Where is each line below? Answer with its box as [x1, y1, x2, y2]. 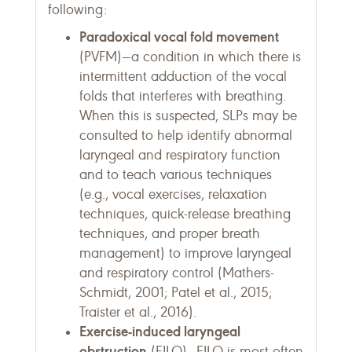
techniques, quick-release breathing [79, 205, 291, 222]
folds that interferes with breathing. [79, 87, 286, 104]
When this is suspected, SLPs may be [79, 107, 297, 124]
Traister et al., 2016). [79, 303, 196, 321]
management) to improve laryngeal [79, 244, 291, 262]
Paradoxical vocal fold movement [79, 27, 279, 46]
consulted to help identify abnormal [79, 126, 292, 144]
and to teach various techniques [79, 166, 272, 183]
